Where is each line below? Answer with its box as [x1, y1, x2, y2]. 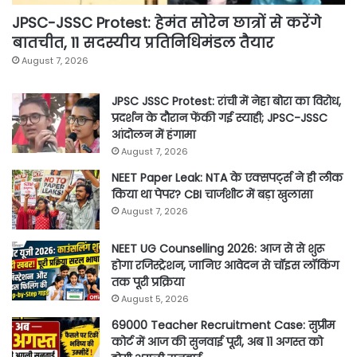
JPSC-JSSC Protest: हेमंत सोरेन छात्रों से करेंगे [12, 12, 321, 33]
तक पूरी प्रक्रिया [112, 273, 184, 290]
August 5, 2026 [121, 292, 189, 305]
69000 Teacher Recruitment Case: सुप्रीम [112, 316, 335, 333]
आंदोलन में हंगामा [112, 126, 195, 143]
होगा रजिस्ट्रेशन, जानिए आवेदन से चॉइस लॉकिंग [112, 257, 339, 273]
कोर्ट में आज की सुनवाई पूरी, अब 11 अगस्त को [112, 333, 323, 350]
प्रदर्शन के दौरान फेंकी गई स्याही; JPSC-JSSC [112, 109, 328, 126]
